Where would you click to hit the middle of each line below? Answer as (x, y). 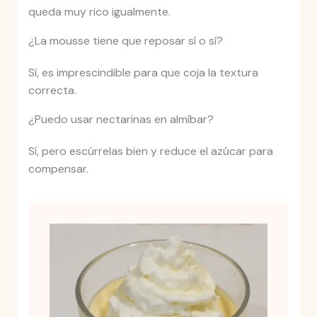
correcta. (52, 90)
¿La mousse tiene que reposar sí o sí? (125, 40)
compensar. (58, 168)
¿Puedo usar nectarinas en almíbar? (121, 119)
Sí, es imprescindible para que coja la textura (143, 72)
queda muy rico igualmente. (99, 11)
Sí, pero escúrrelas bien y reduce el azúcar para (150, 151)
